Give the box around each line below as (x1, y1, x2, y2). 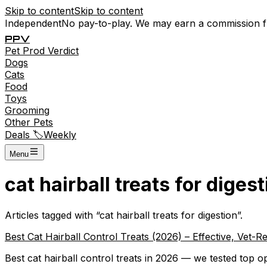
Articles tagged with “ (5, 209, 100, 221)
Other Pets (5, 116, 53, 128)
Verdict (48, 45, 79, 57)
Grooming (5, 104, 49, 116)
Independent (5, 17, 61, 29)
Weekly (44, 129, 76, 141)
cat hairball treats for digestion (100, 209, 237, 221)
